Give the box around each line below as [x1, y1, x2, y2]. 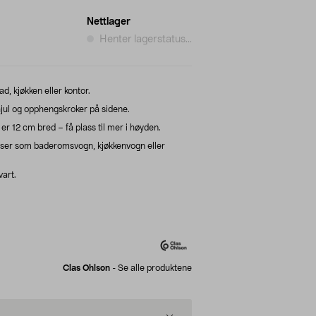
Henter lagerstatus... [99, 34, 192, 44]
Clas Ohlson [63, 263, 110, 272]
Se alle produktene [118, 263, 192, 272]
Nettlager [87, 16, 130, 27]
